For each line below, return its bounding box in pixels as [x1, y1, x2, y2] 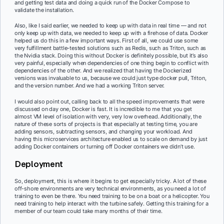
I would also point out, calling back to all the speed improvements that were [14, 98, 204, 105]
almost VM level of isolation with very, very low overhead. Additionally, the [14, 113, 201, 120]
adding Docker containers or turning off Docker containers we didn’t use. [14, 143, 195, 150]
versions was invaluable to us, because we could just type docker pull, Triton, [14, 74, 206, 82]
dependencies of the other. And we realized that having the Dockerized [14, 67, 192, 74]
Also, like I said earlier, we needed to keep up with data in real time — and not [14, 22, 206, 29]
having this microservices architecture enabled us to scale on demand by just [14, 135, 207, 143]
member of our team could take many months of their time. [14, 207, 162, 214]
